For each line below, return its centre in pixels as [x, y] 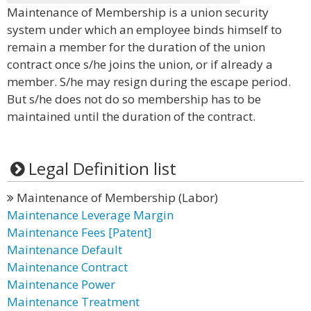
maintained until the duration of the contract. [131, 116]
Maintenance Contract [67, 267]
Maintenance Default [65, 250]
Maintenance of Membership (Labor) [116, 197]
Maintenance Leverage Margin [90, 215]
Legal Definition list [102, 168]
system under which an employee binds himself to [144, 30]
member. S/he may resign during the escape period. [149, 82]
